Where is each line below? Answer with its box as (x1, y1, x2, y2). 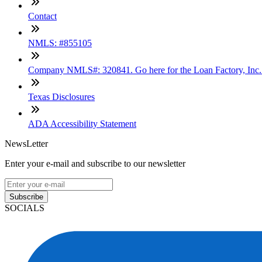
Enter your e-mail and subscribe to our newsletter (5, 158, 185, 168)
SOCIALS (5, 202, 44, 213)
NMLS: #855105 (28, 37, 92, 48)
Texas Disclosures (28, 91, 95, 102)
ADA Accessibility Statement (28, 118, 136, 129)
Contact (28, 11, 57, 21)
